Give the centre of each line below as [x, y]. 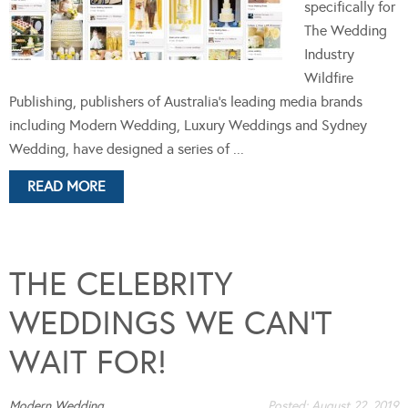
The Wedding [346, 30]
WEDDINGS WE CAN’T [171, 323]
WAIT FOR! [88, 362]
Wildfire [329, 77]
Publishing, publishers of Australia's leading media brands [186, 101]
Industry [329, 54]
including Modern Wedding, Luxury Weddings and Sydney [188, 125]
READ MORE [66, 186]
